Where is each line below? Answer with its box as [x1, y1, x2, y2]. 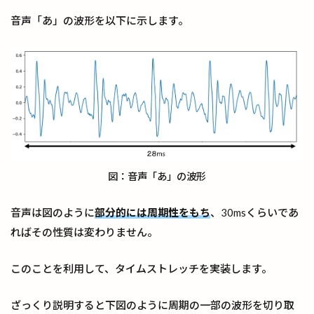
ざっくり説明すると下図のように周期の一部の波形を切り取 [11, 298, 294, 311]
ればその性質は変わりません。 [11, 225, 158, 238]
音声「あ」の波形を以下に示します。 [11, 14, 189, 27]
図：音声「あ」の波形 [108, 170, 206, 182]
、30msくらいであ [210, 205, 299, 219]
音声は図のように [11, 205, 95, 219]
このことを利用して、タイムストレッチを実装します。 [11, 261, 272, 275]
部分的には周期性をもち [95, 205, 210, 219]
